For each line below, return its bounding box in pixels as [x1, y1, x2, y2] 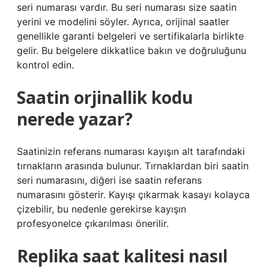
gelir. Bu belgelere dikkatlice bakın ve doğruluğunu [17, 44, 246, 56]
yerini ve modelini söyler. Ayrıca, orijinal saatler [17, 16, 229, 28]
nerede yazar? [17, 107, 133, 130]
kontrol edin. [17, 59, 74, 71]
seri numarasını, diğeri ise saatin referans [17, 174, 202, 186]
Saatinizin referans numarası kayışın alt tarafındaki [17, 145, 245, 157]
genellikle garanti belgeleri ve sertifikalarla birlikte [17, 30, 244, 42]
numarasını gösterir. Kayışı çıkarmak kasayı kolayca [17, 189, 250, 201]
